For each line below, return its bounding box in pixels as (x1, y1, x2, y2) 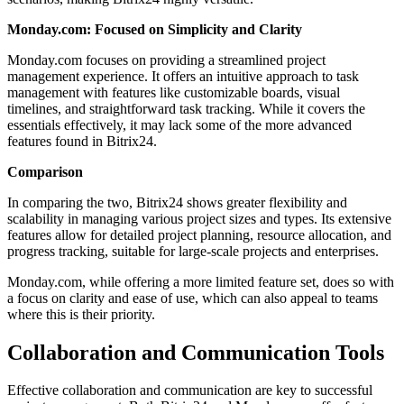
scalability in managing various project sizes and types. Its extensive (7, 210, 391, 226)
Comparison (7, 163, 83, 179)
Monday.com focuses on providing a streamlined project (7, 51, 326, 68)
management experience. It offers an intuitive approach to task (7, 68, 359, 84)
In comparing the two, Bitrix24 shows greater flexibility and (7, 194, 347, 210)
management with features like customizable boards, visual (7, 84, 340, 100)
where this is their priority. (7, 306, 155, 322)
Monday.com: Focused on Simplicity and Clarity (7, 21, 302, 37)
